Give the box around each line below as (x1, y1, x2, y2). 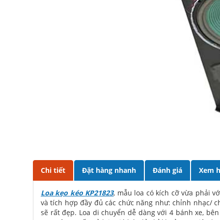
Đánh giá (153, 165, 182, 175)
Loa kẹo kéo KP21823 (41, 188, 114, 197)
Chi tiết (41, 165, 65, 175)
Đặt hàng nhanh (82, 165, 136, 175)
